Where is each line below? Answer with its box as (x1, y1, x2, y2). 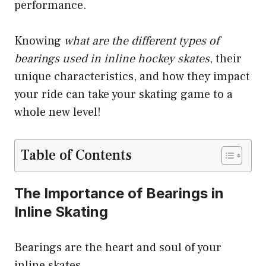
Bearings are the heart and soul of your (14, 240, 221, 256)
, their (210, 51, 242, 67)
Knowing (14, 33, 64, 49)
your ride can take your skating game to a (14, 87, 233, 103)
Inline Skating (14, 203, 108, 221)
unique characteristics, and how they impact (14, 69, 250, 85)
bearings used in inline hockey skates (14, 51, 210, 67)
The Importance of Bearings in (14, 185, 224, 202)
